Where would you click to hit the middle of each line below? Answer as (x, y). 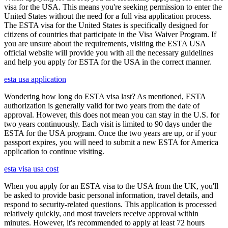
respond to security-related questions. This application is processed (110, 205)
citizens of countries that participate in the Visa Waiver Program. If (110, 35)
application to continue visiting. (54, 152)
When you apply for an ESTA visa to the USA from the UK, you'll (111, 186)
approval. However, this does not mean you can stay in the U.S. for (112, 115)
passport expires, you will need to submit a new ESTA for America (111, 142)
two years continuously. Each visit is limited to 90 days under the (108, 124)
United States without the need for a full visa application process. (108, 16)
